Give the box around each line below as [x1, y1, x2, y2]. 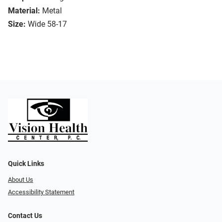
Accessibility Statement [8, 188, 74, 196]
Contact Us [8, 211, 42, 220]
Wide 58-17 [28, 19, 67, 29]
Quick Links [8, 160, 44, 168]
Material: [8, 6, 40, 16]
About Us [8, 176, 33, 184]
